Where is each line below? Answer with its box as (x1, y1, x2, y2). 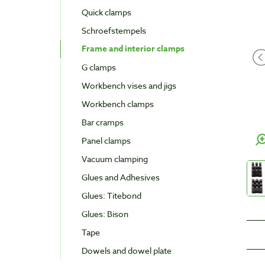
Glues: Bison (82, 208, 128, 220)
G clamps (82, 62, 116, 73)
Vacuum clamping (82, 153, 148, 165)
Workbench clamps (82, 98, 154, 110)
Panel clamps (82, 135, 131, 147)
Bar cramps (82, 117, 124, 128)
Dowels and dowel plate (82, 245, 172, 257)
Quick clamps (82, 7, 131, 18)
